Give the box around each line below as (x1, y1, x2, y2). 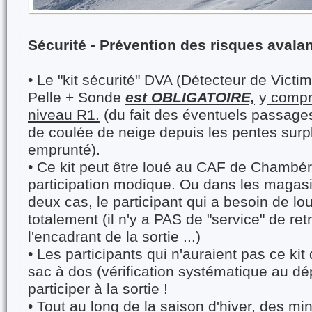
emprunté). (28, 141, 100, 158)
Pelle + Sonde (28, 89, 125, 106)
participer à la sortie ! (28, 281, 168, 297)
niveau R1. (28, 107, 100, 123)
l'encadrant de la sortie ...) (28, 228, 201, 245)
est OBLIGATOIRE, (125, 89, 255, 106)
